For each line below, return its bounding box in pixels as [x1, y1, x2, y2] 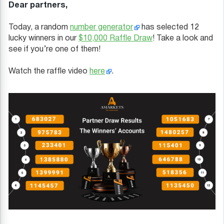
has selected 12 [139, 24, 199, 31]
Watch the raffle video [8, 68, 89, 75]
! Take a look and [152, 35, 213, 42]
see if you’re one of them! [8, 46, 100, 53]
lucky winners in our [8, 35, 78, 42]
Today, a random [8, 24, 70, 31]
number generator [70, 24, 133, 31]
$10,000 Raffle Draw [78, 35, 152, 42]
